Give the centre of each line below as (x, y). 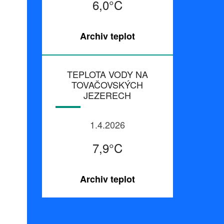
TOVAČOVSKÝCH (107, 85)
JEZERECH (107, 95)
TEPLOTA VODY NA (107, 74)
